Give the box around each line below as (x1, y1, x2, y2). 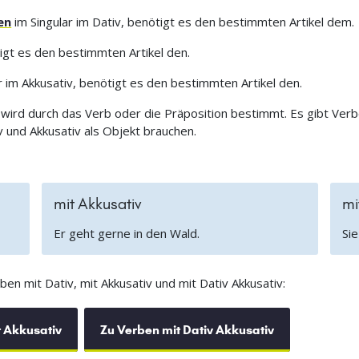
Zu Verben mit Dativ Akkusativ (99, 322, 274, 338)
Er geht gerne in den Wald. (53, 225, 200, 242)
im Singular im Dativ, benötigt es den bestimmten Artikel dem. (11, 14, 355, 30)
